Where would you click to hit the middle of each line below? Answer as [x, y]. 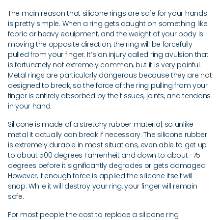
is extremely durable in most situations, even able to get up [108, 145]
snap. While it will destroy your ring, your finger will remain [103, 186]
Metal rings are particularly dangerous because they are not [110, 75]
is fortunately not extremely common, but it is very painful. [105, 65]
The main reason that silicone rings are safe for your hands [108, 13]
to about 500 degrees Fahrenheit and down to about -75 [104, 155]
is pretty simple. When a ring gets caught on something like [108, 24]
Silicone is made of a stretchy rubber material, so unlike [101, 124]
